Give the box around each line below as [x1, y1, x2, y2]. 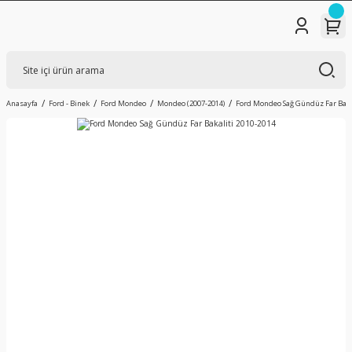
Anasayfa [6, 98, 38, 108]
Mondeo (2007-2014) [157, 98, 225, 108]
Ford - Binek [49, 98, 90, 108]
